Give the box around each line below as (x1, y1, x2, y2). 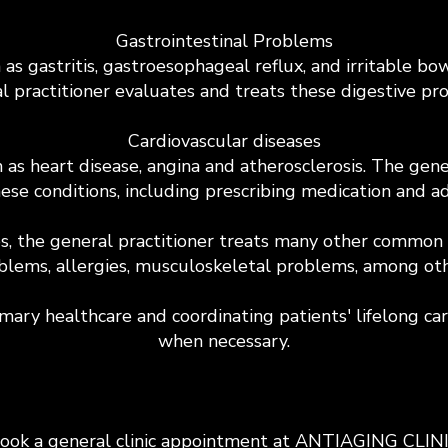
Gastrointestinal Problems (115, 29, 333, 53)
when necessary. (158, 329, 290, 353)
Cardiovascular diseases (127, 129, 321, 153)
